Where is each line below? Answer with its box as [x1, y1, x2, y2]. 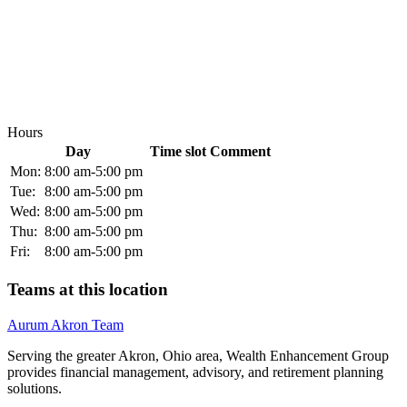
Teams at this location [7, 280, 168, 300]
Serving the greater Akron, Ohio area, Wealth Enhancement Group [7, 347, 389, 363]
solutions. [7, 380, 62, 396]
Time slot [150, 144, 206, 160]
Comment [210, 144, 271, 160]
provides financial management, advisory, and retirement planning [7, 363, 383, 380]
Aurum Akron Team [7, 316, 124, 333]
